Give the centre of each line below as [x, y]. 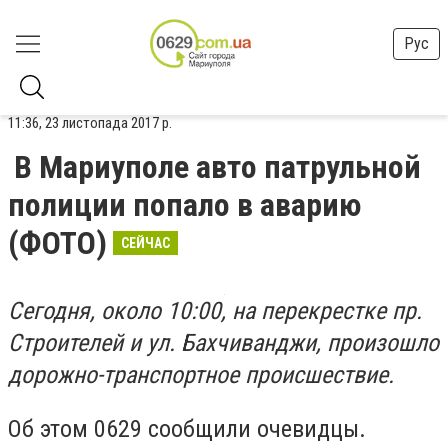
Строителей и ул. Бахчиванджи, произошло [223, 343]
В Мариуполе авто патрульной [217, 167]
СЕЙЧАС [145, 243]
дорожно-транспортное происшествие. [201, 375]
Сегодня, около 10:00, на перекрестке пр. [215, 311]
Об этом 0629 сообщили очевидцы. [187, 428]
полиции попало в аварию [184, 205]
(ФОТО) [57, 243]
